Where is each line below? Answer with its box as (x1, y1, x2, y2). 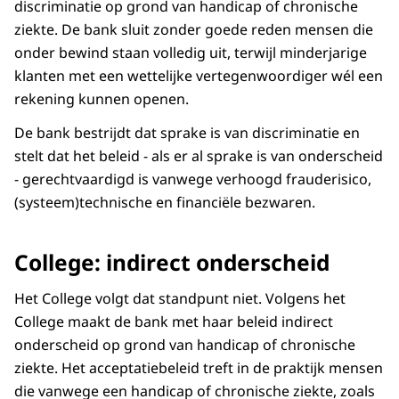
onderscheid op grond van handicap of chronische (14, 334, 355, 354)
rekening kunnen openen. (14, 89, 199, 110)
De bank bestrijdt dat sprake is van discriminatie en (14, 123, 360, 143)
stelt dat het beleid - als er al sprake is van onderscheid (14, 146, 383, 167)
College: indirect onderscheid (14, 247, 330, 277)
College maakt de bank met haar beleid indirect (14, 311, 333, 331)
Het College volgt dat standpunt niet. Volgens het (14, 288, 346, 308)
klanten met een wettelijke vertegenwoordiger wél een (14, 66, 383, 86)
